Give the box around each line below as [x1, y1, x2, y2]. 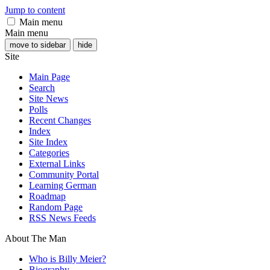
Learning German [29, 180, 96, 190]
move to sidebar [10, 40, 66, 49]
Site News [29, 93, 68, 104]
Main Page [29, 72, 70, 82]
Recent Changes [29, 115, 91, 125]
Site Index [29, 137, 67, 147]
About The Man [5, 233, 66, 243]
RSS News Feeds [29, 213, 96, 223]
